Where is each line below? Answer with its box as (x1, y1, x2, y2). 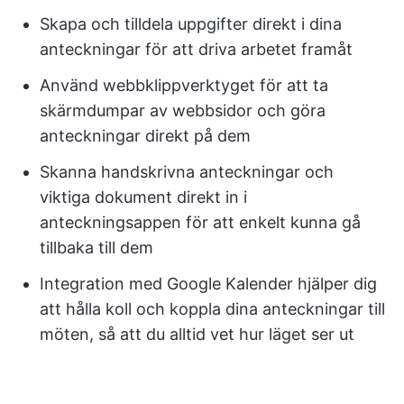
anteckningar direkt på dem (40, 125, 251, 145)
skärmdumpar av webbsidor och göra (40, 100, 326, 120)
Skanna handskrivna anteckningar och (40, 161, 334, 181)
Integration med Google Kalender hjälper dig (40, 273, 377, 293)
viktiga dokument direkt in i (40, 187, 247, 207)
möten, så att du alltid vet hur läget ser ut (40, 324, 354, 344)
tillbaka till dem (40, 237, 153, 257)
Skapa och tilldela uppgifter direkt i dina (40, 14, 342, 33)
